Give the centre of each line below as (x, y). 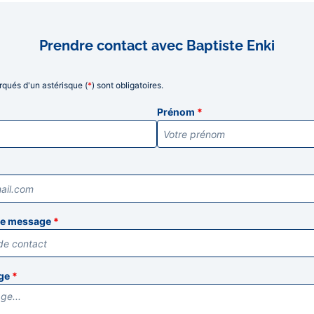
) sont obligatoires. (128, 85)
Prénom (177, 112)
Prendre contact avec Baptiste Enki (157, 46)
